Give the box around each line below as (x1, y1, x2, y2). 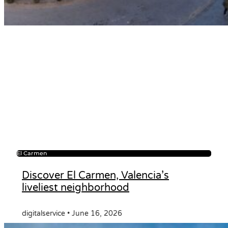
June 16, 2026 (70, 209, 122, 218)
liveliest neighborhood (22, 181, 129, 194)
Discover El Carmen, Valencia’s (22, 169, 169, 182)
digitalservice (22, 209, 67, 218)
